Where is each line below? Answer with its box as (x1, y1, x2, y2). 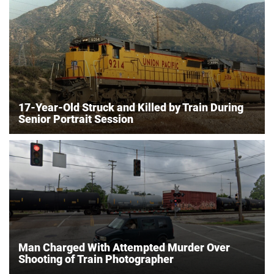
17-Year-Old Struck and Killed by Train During (18, 100, 243, 114)
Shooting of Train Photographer (18, 252, 174, 265)
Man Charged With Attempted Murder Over (18, 240, 230, 254)
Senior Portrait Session (18, 112, 133, 125)
